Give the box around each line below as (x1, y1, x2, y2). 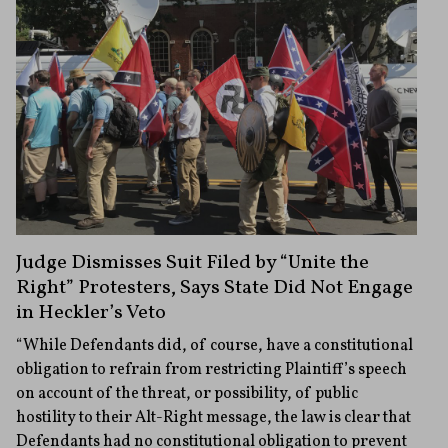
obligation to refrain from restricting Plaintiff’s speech (16, 358, 407, 381)
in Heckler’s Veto (16, 298, 166, 327)
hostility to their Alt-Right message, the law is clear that (16, 406, 411, 429)
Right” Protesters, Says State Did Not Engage (16, 273, 413, 302)
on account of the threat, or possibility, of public (16, 382, 358, 405)
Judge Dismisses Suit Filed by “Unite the (16, 248, 369, 277)
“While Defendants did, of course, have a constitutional (16, 334, 413, 357)
